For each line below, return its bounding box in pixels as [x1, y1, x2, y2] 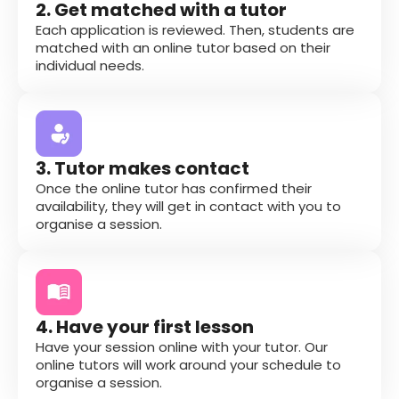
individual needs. [36, 55, 144, 75]
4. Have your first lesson [36, 313, 254, 339]
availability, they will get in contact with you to [36, 196, 341, 216]
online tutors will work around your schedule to [36, 354, 341, 374]
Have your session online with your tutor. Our [36, 337, 328, 356]
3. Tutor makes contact [36, 155, 249, 181]
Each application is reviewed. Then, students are [36, 20, 354, 39]
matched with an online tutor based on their [36, 37, 330, 57]
